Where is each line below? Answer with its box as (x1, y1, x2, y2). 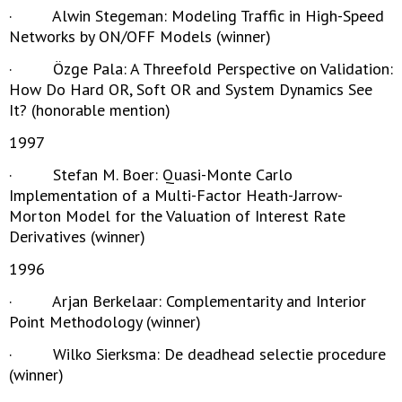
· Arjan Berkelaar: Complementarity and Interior (9, 291, 366, 311)
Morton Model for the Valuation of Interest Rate (9, 205, 345, 226)
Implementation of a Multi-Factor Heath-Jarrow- (9, 185, 343, 205)
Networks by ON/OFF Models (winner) (9, 26, 271, 47)
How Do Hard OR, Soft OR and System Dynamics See (9, 79, 372, 100)
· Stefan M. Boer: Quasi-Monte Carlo (9, 164, 293, 185)
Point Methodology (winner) (9, 311, 201, 332)
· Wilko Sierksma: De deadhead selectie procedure (9, 344, 386, 364)
